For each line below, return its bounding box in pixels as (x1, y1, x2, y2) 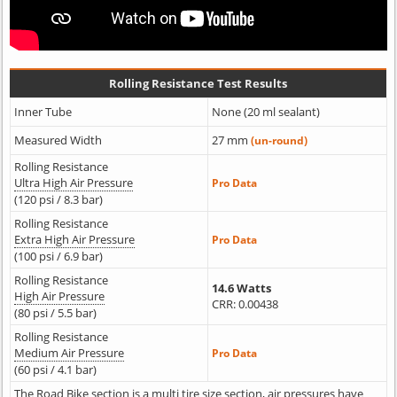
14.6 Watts (211, 280, 271, 297)
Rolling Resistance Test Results (108, 75, 287, 92)
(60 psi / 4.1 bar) (13, 362, 97, 378)
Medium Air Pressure (13, 345, 124, 362)
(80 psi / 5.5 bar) (13, 305, 97, 322)
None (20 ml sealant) (211, 104, 320, 121)
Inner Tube (13, 104, 72, 121)
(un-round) (250, 133, 307, 148)
